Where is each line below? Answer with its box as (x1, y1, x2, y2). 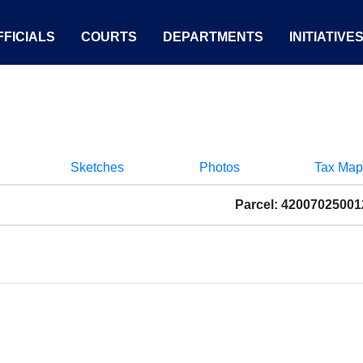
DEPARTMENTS (163, 30, 263, 44)
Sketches (70, 160, 124, 174)
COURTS (81, 30, 137, 44)
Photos (199, 160, 240, 174)
